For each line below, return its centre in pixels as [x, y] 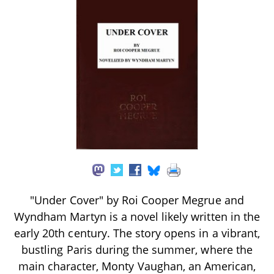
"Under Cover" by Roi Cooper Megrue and [137, 200]
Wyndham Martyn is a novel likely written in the [137, 216]
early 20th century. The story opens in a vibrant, [137, 233]
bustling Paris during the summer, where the [137, 249]
